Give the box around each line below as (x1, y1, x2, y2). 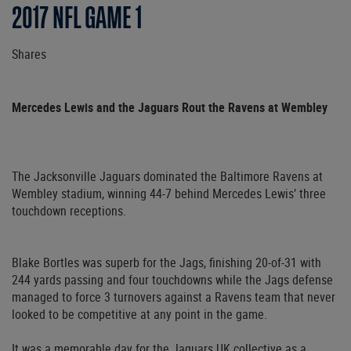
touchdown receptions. (12, 202, 126, 220)
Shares (12, 45, 46, 63)
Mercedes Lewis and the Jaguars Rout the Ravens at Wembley (12, 99, 327, 117)
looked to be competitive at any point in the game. (12, 306, 267, 324)
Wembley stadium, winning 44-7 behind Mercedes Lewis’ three (12, 185, 326, 203)
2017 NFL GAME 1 (12, 5, 142, 31)
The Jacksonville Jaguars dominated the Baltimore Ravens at (12, 168, 323, 186)
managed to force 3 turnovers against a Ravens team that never (12, 288, 335, 306)
